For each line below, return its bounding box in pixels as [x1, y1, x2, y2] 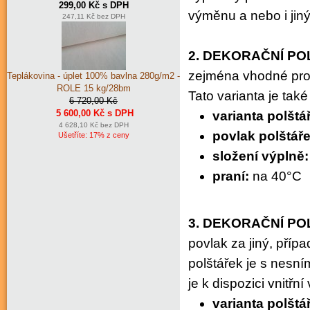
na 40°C [253, 168, 302, 183]
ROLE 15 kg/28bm [56, 83, 131, 94]
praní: [212, 168, 253, 183]
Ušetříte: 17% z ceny [57, 131, 129, 140]
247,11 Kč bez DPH [62, 12, 125, 21]
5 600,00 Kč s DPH [56, 108, 134, 119]
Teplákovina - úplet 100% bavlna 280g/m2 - [7, 71, 180, 82]
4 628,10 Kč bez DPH [58, 121, 129, 129]
